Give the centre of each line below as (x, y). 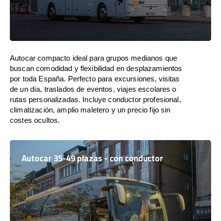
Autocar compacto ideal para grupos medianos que (94, 58)
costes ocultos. (35, 120)
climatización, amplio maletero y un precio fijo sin (90, 110)
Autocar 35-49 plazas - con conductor (92, 158)
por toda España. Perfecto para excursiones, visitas (95, 78)
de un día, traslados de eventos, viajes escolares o (93, 89)
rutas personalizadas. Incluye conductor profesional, (95, 99)
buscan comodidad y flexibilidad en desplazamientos (96, 68)
